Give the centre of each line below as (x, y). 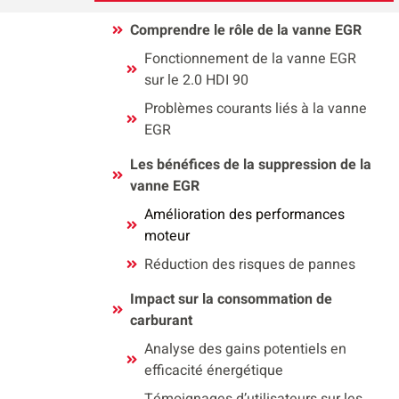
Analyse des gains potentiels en (245, 349)
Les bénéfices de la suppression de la (250, 165)
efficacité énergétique (213, 370)
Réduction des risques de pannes (249, 265)
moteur (167, 236)
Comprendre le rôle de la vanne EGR (245, 30)
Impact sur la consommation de (231, 299)
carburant (161, 321)
